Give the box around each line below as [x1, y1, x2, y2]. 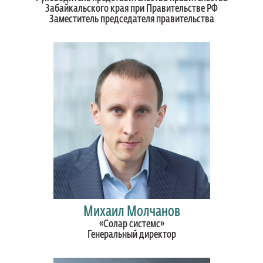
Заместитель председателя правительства [49, 14, 214, 25]
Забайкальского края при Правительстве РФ [45, 4, 218, 14]
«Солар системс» [99, 219, 164, 230]
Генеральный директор [87, 230, 176, 240]
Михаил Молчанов [83, 205, 180, 219]
